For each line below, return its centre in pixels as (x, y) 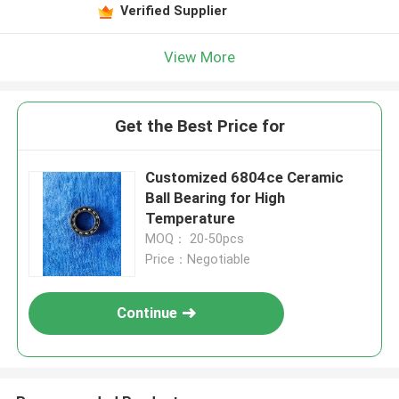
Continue (147, 313)
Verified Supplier (173, 10)
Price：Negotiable (198, 260)
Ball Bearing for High (216, 198)
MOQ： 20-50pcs (195, 239)
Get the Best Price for (199, 126)
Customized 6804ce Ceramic (245, 178)
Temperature (191, 219)
